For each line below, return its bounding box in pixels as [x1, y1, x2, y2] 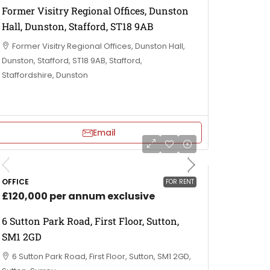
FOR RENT [166, 177, 194, 186]
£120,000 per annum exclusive [2, 189, 155, 203]
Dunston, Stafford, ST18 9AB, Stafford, [2, 55, 142, 66]
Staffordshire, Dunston [2, 69, 88, 81]
